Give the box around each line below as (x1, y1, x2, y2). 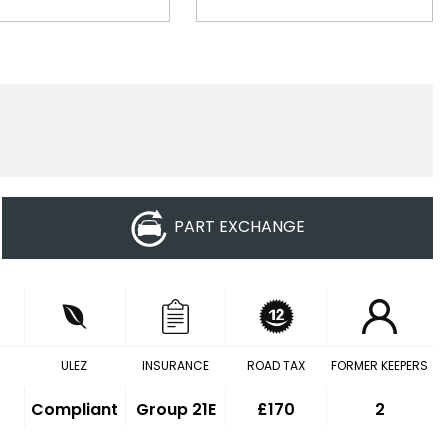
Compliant (31, 398, 119, 421)
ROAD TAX (246, 357, 305, 374)
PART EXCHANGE (174, 215, 306, 239)
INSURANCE (141, 357, 209, 374)
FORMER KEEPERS (330, 357, 428, 374)
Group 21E (135, 398, 216, 421)
